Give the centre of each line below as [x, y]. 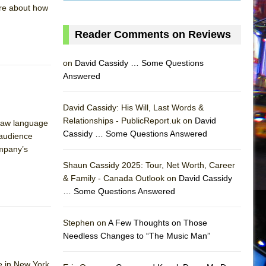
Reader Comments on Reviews [153, 34]
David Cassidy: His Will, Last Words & [133, 107]
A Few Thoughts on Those [158, 222]
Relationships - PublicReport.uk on [129, 120]
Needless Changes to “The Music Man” [137, 235]
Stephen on [85, 222]
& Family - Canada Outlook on [121, 178]
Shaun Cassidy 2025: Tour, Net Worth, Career [149, 165]
